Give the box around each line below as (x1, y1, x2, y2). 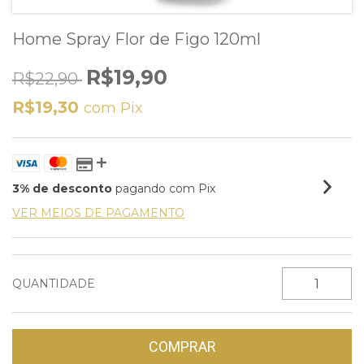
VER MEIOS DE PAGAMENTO (12, 206, 184, 220)
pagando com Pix (112, 181, 215, 196)
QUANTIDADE (12, 276, 95, 291)
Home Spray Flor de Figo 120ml (12, 29, 261, 49)
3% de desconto (12, 181, 112, 196)
